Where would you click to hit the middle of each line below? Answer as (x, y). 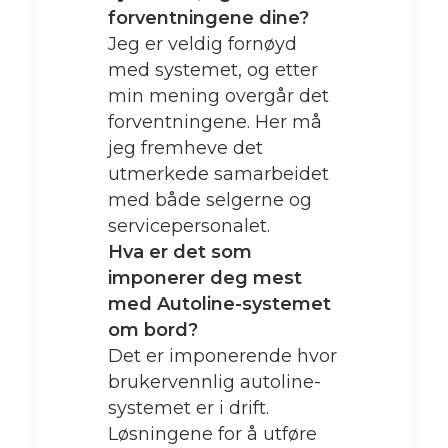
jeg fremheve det (185, 148)
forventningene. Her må (215, 122)
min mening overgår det (218, 96)
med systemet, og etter (213, 70)
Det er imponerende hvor (222, 356)
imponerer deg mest (205, 278)
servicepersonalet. (189, 226)
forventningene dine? (208, 18)
